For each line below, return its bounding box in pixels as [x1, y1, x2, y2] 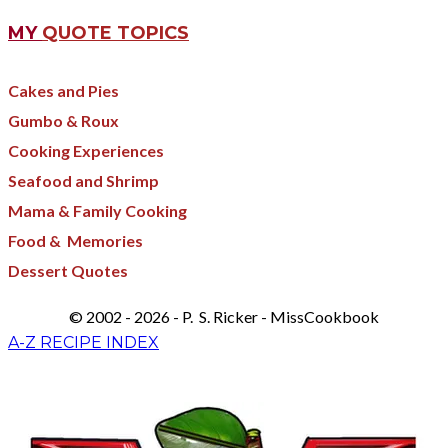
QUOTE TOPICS [42, 21, 189, 44]
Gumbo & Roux [8, 110, 119, 130]
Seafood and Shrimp [8, 170, 159, 190]
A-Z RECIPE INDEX [8, 332, 159, 352]
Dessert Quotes [8, 260, 128, 280]
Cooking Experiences [8, 140, 164, 160]
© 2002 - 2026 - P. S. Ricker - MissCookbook [69, 306, 379, 326]
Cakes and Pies [8, 80, 119, 100]
